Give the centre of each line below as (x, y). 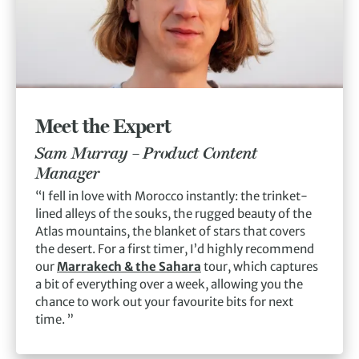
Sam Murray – (89, 152)
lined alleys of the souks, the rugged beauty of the (173, 213)
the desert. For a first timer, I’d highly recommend (175, 248)
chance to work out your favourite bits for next (164, 301)
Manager (67, 172)
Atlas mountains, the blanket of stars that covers (170, 231)
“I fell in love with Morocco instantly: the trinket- (171, 196)
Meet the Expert (103, 125)
